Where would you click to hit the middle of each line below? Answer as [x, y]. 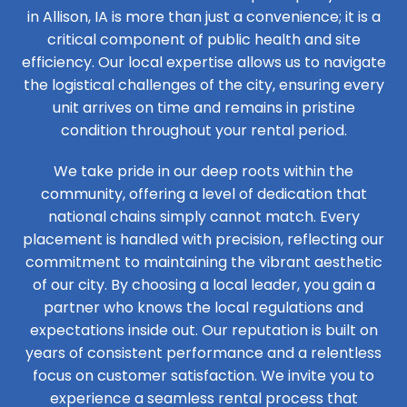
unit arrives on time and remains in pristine [203, 107]
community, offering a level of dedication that [203, 194]
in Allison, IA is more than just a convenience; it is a [203, 16]
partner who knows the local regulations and [203, 307]
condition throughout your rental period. [203, 130]
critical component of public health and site [203, 39]
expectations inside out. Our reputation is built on [203, 330]
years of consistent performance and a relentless [203, 352]
